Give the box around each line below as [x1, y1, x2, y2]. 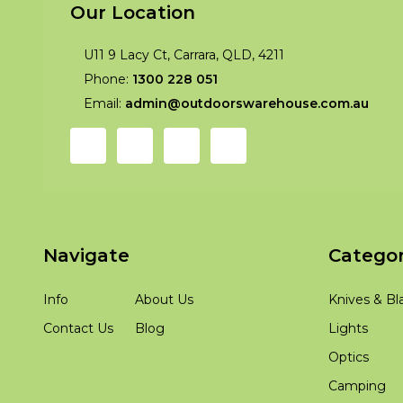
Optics [328, 349, 370, 366]
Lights [328, 320, 369, 337]
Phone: [84, 71, 132, 88]
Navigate [43, 245, 130, 267]
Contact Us [43, 320, 113, 337]
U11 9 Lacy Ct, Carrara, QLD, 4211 [84, 47, 284, 64]
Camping [328, 378, 387, 395]
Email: [84, 95, 125, 112]
